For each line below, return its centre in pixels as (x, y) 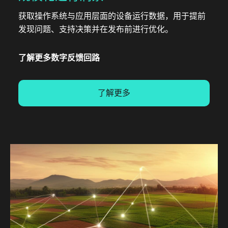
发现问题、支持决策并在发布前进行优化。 (96, 29)
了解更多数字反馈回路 (59, 58)
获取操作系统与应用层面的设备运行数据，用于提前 (112, 16)
